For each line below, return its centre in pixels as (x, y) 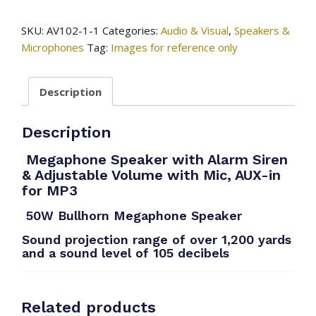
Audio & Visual (195, 31)
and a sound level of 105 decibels (126, 253)
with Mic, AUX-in (224, 175)
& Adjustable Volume (95, 175)
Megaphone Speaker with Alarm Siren (157, 159)
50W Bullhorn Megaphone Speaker (132, 215)
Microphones (53, 48)
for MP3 (50, 190)
